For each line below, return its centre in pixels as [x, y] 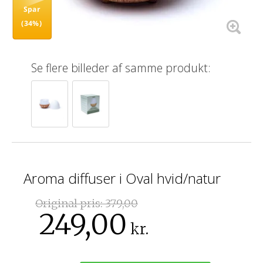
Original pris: [70, 203]
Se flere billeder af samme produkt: [121, 68]
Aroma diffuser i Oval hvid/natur [122, 178]
